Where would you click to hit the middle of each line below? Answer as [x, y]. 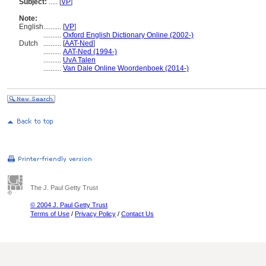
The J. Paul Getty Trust [64, 188]
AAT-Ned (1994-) [90, 52]
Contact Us [137, 214]
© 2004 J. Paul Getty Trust [69, 205]
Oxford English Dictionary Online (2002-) [128, 35]
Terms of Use [50, 214]
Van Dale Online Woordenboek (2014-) [126, 68]
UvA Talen [79, 60]
